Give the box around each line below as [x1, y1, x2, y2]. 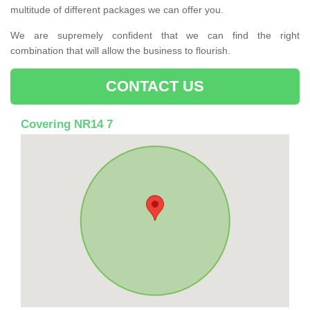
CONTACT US [105, 77, 205, 95]
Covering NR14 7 [21, 117, 113, 131]
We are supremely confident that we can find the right [10, 29, 300, 41]
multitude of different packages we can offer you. [10, 3, 224, 15]
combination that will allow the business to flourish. [10, 44, 230, 56]
